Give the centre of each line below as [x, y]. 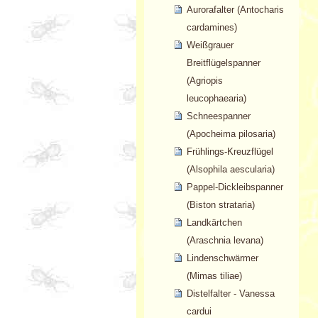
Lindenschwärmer [222, 258]
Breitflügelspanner [223, 63]
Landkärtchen [214, 223]
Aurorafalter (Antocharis [235, 10]
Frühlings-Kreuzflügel [230, 152]
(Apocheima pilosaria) [231, 134]
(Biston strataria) [220, 205]
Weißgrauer [210, 45]
